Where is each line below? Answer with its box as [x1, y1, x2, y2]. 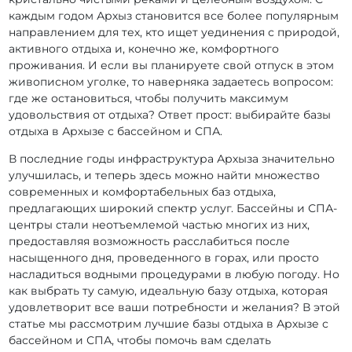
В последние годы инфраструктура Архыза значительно [9, 152, 335, 167]
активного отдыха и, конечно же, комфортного [9, 42, 280, 57]
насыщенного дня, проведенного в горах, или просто [9, 251, 320, 266]
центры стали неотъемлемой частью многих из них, [9, 218, 310, 233]
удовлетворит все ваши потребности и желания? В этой [9, 300, 341, 315]
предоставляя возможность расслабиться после [9, 234, 291, 249]
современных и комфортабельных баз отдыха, [9, 185, 277, 200]
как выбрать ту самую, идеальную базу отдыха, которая [9, 284, 328, 299]
